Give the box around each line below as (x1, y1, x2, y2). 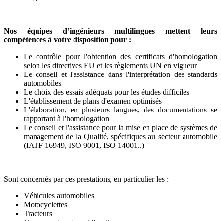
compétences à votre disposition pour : (4, 35, 131, 44)
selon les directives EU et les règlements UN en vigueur (24, 61, 197, 70)
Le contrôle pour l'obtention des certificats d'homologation (24, 52, 217, 61)
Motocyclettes (24, 200, 67, 209)
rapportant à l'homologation (24, 114, 109, 123)
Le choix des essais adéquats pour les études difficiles (24, 87, 189, 96)
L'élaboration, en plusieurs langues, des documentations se (24, 105, 217, 114)
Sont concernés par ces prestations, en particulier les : (4, 174, 169, 183)
